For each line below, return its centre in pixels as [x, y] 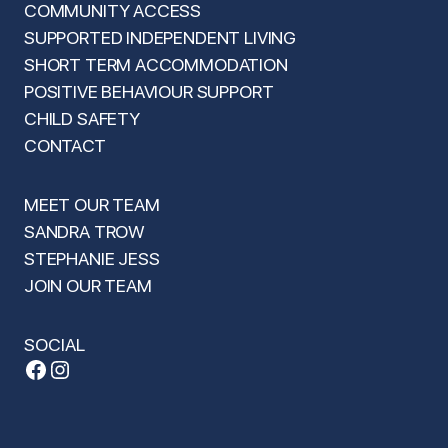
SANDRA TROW [85, 232]
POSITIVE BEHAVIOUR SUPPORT [149, 92]
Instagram [102, 368]
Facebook [75, 368]
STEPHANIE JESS [92, 259]
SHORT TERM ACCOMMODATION [156, 65]
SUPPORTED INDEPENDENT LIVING [160, 38]
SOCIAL [54, 345]
